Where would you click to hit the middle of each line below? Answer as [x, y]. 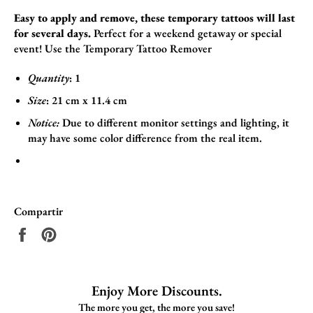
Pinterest [78, 263]
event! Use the [49, 48]
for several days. [52, 33]
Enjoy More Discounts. [156, 291]
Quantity [49, 78]
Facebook [55, 263]
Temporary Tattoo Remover [147, 48]
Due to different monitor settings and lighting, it [176, 122]
